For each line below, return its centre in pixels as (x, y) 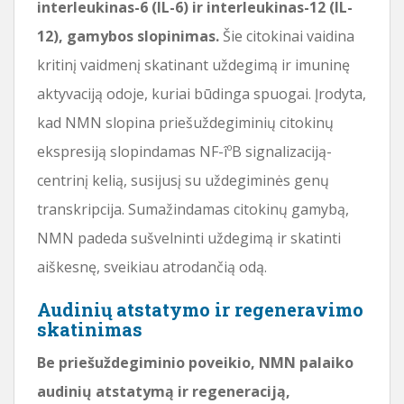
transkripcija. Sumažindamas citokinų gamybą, (193, 209)
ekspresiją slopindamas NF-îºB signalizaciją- (184, 151)
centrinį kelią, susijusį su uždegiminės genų (183, 180)
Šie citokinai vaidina (287, 36)
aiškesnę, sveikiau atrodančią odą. (152, 266)
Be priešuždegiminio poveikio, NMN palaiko (195, 362)
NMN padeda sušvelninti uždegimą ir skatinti (189, 238)
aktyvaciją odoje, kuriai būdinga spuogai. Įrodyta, (202, 93)
